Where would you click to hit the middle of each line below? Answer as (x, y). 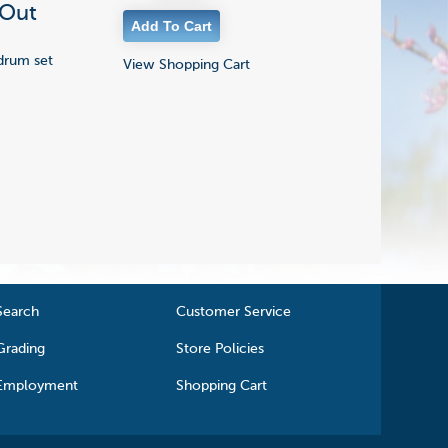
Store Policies (220, 348)
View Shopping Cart (186, 64)
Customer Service (234, 311)
